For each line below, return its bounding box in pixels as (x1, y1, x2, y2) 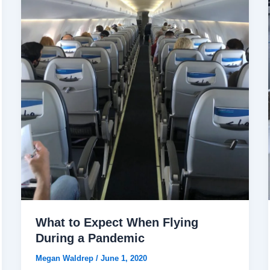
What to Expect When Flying (35, 215, 198, 229)
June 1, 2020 (100, 253, 147, 263)
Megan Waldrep (35, 253, 96, 263)
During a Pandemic (35, 231, 145, 245)
